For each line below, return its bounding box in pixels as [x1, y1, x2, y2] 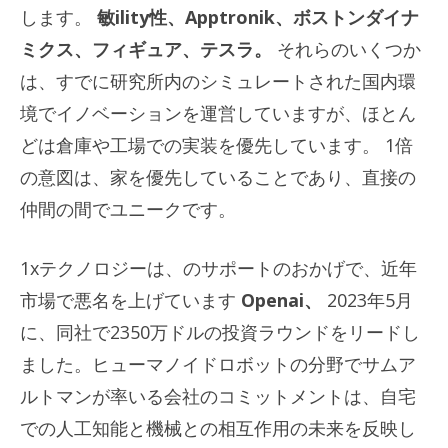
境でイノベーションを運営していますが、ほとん [20, 100, 416, 125]
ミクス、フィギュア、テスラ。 [20, 36, 272, 61]
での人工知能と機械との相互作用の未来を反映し [20, 415, 416, 440]
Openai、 [241, 287, 322, 312]
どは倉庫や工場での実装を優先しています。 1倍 [20, 132, 413, 157]
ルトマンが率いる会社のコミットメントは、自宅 [20, 383, 416, 408]
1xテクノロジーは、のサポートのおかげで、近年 [20, 255, 417, 280]
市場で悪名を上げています [20, 287, 241, 312]
